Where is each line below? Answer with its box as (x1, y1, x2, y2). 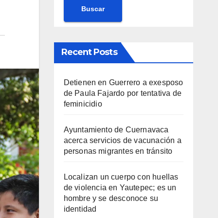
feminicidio (63, 100, 102, 109)
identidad (63, 205, 97, 214)
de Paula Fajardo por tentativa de (63, 89, 182, 98)
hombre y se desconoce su (63, 194, 159, 203)
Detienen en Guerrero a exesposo (63, 78, 183, 87)
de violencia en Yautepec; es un (63, 183, 177, 192)
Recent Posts (61, 47, 117, 58)
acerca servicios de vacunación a (63, 136, 182, 145)
